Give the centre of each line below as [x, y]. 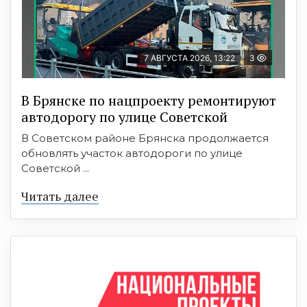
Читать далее [60, 196]
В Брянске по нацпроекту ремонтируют [149, 100]
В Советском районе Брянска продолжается [145, 138]
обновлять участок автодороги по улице [132, 153]
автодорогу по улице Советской [124, 116]
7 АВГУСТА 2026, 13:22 [189, 58]
